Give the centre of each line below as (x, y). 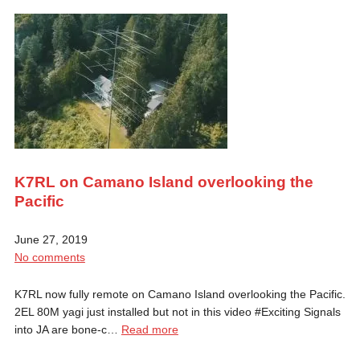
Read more (149, 329)
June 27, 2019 (51, 239)
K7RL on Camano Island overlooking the (164, 182)
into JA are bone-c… (67, 329)
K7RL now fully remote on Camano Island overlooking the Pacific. (180, 294)
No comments (49, 257)
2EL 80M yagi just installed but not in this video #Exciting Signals (177, 311)
